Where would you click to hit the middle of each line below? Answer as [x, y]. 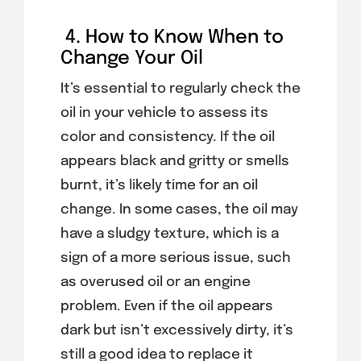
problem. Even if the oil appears [166, 306]
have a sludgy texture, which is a [169, 234]
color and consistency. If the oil [167, 137]
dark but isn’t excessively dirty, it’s [176, 330]
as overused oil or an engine [155, 282]
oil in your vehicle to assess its [164, 113]
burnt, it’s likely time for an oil [159, 185]
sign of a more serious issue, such [175, 258]
